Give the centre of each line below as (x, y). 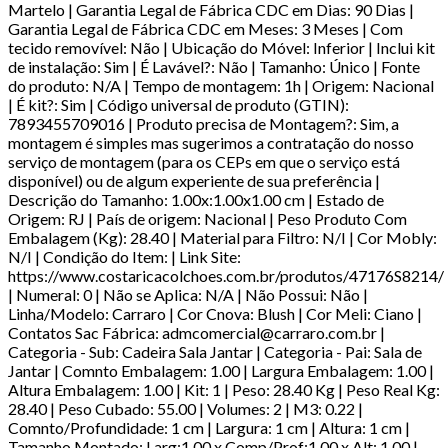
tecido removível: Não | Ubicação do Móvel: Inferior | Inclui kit (221, 47)
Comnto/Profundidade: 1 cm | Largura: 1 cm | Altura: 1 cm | (209, 427)
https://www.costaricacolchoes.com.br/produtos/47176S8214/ (226, 275)
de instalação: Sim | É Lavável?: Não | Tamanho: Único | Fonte (214, 66)
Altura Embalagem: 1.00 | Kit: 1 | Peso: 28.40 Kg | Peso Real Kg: (224, 389)
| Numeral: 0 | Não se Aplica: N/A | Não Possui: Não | (188, 294)
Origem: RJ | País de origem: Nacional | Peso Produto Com (207, 218)
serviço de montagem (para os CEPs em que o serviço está (204, 161)
